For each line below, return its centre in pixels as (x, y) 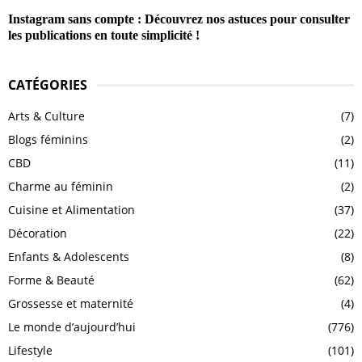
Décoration (38, 234)
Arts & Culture (46, 116)
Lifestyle (30, 351)
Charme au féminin (61, 187)
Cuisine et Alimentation (72, 210)
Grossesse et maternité (71, 304)
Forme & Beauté (51, 280)
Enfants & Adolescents (69, 257)
